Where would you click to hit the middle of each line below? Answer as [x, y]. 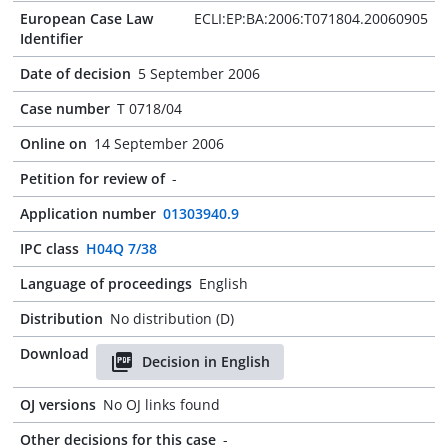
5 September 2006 [199, 73]
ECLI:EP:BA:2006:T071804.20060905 [311, 18]
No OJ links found [161, 404]
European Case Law [86, 18]
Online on [53, 143]
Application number [88, 213]
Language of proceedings [106, 283]
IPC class [49, 248]
